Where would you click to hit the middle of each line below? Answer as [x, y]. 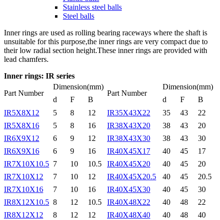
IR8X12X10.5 [27, 202]
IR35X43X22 [129, 112]
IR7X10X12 [24, 176]
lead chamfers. [26, 59]
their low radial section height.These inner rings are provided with [106, 50]
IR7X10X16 [24, 189]
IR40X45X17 [129, 151]
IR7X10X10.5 [27, 164]
